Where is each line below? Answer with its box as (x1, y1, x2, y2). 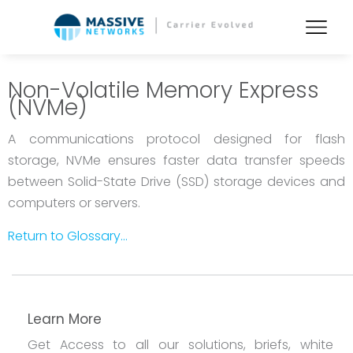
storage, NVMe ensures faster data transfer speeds (8, 150, 345, 169)
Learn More (28, 310, 102, 329)
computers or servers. (8, 193, 140, 212)
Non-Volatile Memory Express (8, 74, 319, 106)
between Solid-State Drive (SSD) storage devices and (8, 172, 345, 191)
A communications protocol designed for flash (8, 129, 345, 148)
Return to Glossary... (8, 227, 128, 246)
